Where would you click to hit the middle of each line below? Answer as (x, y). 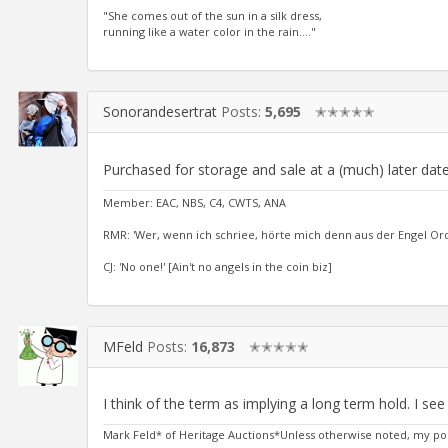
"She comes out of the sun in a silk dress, (212, 16)
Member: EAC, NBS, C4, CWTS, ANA (194, 202)
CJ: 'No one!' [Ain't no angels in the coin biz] (217, 266)
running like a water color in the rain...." (209, 32)
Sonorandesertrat (160, 112)
